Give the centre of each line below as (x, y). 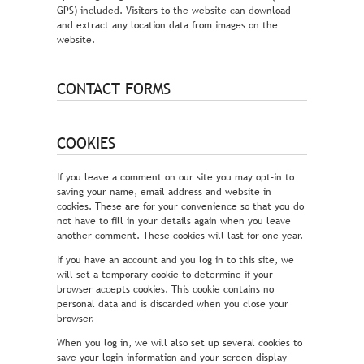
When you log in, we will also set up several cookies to (180, 343)
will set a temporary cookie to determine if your (165, 275)
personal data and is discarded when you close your (173, 304)
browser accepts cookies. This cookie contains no (165, 290)
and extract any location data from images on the (167, 25)
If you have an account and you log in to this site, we (175, 260)
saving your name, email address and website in (164, 192)
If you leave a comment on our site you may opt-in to (175, 178)
